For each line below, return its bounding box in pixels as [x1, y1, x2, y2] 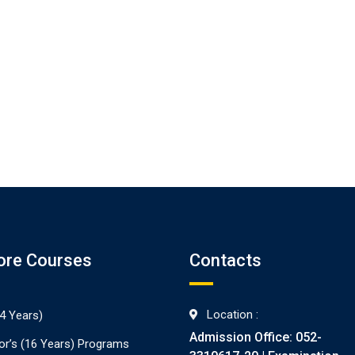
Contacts [189, 250, 261, 270]
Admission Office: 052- [189, 330, 322, 345]
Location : [207, 307, 258, 322]
